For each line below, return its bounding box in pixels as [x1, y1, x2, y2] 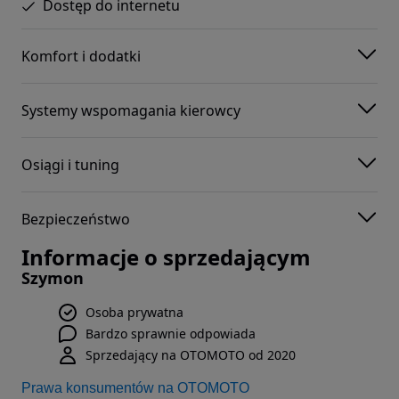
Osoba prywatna [85, 304, 183, 322]
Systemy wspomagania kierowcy [21, 100, 240, 120]
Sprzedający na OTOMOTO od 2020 [85, 346, 296, 364]
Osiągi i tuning [21, 154, 119, 175]
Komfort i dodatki [21, 45, 141, 66]
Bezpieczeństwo [21, 208, 130, 229]
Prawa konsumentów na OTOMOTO [21, 380, 249, 396]
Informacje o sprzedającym [21, 242, 311, 273]
